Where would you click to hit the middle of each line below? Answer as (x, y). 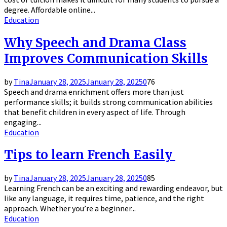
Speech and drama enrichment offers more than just (94, 91)
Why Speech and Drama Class (95, 43)
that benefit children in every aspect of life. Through (95, 112)
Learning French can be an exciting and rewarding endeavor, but (113, 188)
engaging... (23, 122)
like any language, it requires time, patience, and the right (104, 198)
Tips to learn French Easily (90, 155)
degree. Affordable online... (50, 9)
